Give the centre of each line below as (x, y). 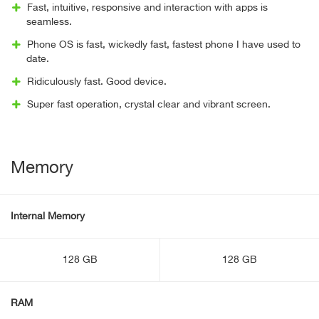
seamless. (49, 22)
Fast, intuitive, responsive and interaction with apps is (147, 8)
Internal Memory (48, 216)
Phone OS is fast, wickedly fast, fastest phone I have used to (163, 45)
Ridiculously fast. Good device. (96, 82)
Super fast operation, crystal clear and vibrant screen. (148, 105)
